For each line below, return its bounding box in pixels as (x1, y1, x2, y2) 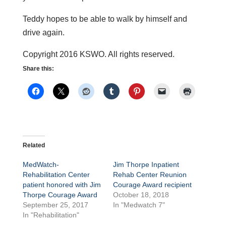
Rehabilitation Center (22, 170, 90, 179)
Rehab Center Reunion (112, 170, 187, 179)
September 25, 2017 (22, 200, 88, 209)
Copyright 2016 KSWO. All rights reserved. (22, 49, 175, 59)
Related (22, 141, 45, 149)
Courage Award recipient (112, 180, 192, 189)
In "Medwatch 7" (112, 200, 165, 209)
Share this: (22, 65, 54, 72)
